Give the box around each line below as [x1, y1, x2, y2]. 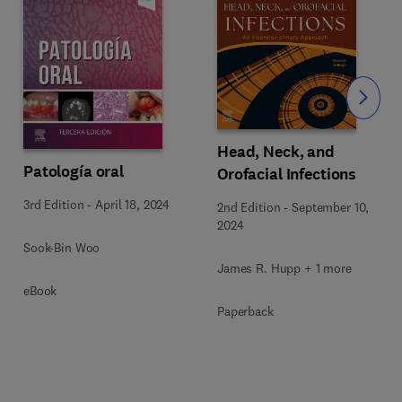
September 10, [292, 198, 370, 215]
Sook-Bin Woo [23, 240, 100, 256]
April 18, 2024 [95, 197, 170, 213]
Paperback [217, 302, 274, 319]
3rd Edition [23, 197, 84, 213]
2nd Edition [217, 198, 281, 215]
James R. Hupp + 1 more [217, 259, 352, 276]
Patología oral [23, 161, 125, 182]
